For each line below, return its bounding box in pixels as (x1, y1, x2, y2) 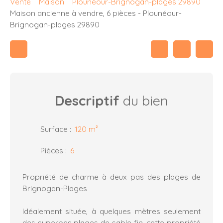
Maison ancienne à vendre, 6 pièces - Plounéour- (10, 8, 182, 18)
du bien (119, 92, 168, 110)
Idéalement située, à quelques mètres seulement (22, 206, 201, 217)
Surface (40, 124, 68, 134)
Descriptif (55, 92, 119, 110)
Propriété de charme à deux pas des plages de (22, 172, 201, 182)
